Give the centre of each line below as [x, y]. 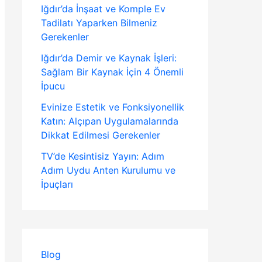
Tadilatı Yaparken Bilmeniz [99, 23]
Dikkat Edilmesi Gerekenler [101, 135]
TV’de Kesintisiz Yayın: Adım [103, 156]
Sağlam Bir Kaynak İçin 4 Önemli [112, 72]
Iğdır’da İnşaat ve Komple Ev [103, 9]
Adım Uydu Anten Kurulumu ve [108, 170]
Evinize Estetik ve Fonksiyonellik [113, 107]
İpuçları [57, 184]
